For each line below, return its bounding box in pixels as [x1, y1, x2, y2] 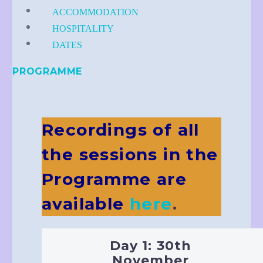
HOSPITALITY [52, 23, 114, 33]
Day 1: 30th [109, 237, 192, 254]
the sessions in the [42, 144, 218, 164]
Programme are [42, 168, 187, 189]
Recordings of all [42, 119, 200, 140]
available [42, 193, 124, 214]
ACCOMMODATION [52, 6, 139, 17]
